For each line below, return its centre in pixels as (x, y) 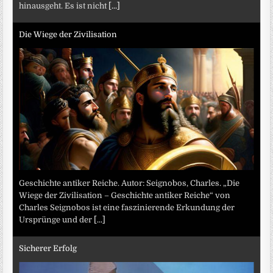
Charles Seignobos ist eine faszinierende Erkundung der (127, 208)
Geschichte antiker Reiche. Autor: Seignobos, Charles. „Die (129, 183)
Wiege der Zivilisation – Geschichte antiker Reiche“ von (125, 196)
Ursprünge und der (57, 220)
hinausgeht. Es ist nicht (64, 6)
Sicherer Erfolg (48, 248)
